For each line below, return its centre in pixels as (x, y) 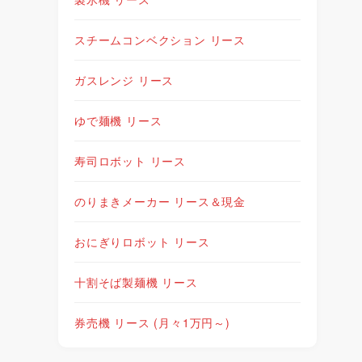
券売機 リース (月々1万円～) (152, 322)
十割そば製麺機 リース (136, 282)
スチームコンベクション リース (160, 39)
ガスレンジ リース (124, 80)
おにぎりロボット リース (142, 241)
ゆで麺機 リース (118, 120)
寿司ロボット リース (130, 160)
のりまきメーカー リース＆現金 (160, 201)
